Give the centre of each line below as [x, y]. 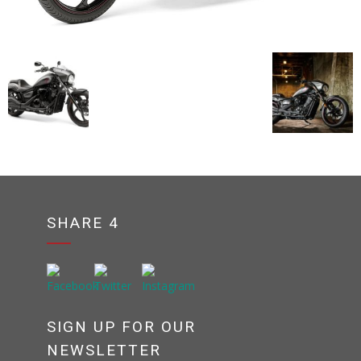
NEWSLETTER [104, 350]
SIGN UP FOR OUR [122, 326]
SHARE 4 [83, 222]
